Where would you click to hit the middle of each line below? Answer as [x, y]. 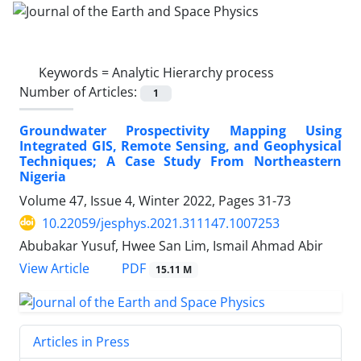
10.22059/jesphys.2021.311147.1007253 [161, 223]
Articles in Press [81, 341]
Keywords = [75, 72]
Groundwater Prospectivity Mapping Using [180, 130]
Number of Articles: [80, 91]
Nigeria [43, 176]
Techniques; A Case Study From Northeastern [180, 161]
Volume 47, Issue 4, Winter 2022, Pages [139, 200]
